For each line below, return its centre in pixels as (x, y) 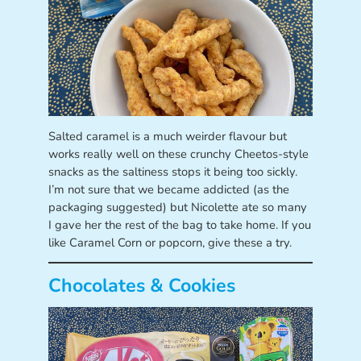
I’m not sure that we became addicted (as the (168, 189)
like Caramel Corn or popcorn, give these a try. (170, 242)
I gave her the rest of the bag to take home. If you (179, 224)
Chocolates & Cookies (141, 285)
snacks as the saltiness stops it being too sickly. (172, 171)
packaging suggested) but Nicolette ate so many (177, 207)
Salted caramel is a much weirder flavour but (167, 136)
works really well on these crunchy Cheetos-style (178, 154)
